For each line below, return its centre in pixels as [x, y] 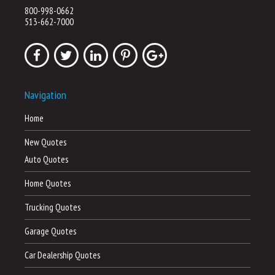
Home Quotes [48, 183]
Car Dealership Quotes [62, 255]
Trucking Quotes [52, 207]
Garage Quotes [50, 231]
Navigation [45, 95]
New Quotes [45, 142]
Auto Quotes [46, 159]
